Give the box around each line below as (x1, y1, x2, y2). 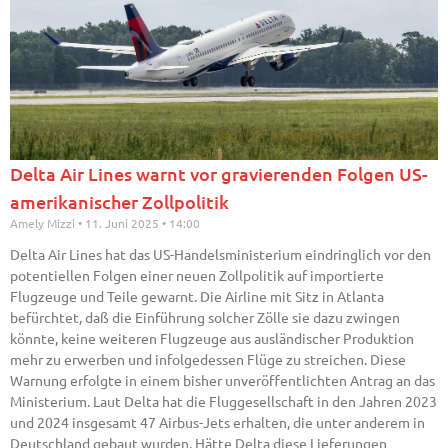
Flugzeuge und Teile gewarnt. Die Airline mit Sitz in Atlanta (10, 287, 384, 306)
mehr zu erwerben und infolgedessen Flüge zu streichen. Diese (10, 350, 406, 369)
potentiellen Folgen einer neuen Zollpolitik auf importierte (10, 266, 384, 285)
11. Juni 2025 (82, 215, 162, 232)
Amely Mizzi (10, 215, 78, 232)
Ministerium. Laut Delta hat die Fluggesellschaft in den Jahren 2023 (10, 392, 437, 411)
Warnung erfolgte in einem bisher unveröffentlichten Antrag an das (10, 371, 435, 390)
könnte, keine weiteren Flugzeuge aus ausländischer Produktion (10, 329, 414, 348)
